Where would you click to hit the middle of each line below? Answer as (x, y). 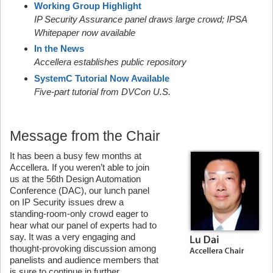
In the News (59, 48)
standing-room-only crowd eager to (79, 213)
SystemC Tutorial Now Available (102, 78)
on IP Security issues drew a (67, 202)
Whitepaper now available (85, 32)
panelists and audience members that (84, 260)
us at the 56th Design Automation (75, 179)
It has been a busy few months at (76, 155)
